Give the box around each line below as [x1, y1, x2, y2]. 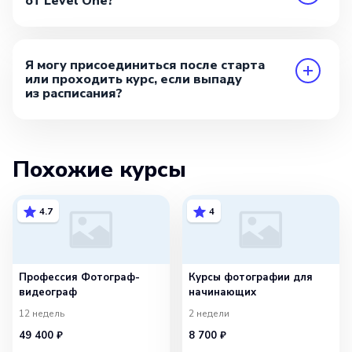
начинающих [189, 285, 256, 300]
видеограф [19, 285, 77, 300]
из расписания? [25, 85, 123, 103]
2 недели [189, 306, 229, 320]
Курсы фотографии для [189, 270, 313, 285]
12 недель [19, 306, 64, 320]
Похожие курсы [13, 155, 186, 185]
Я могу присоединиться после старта [25, 57, 265, 75]
